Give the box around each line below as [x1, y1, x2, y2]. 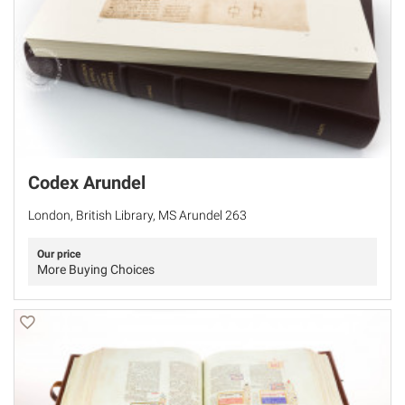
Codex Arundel [28, 171, 146, 193]
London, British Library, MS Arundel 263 [28, 207, 247, 222]
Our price [37, 247, 80, 260]
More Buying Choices [37, 261, 155, 277]
